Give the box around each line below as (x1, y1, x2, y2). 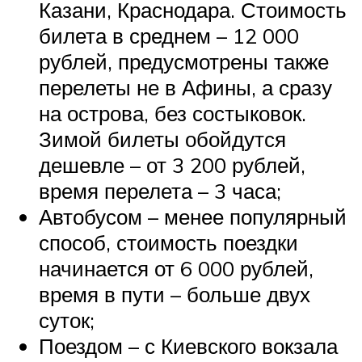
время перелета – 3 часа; (39, 177, 281, 204)
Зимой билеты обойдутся (39, 125, 286, 152)
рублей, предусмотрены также (39, 48, 329, 74)
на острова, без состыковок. (39, 99, 306, 126)
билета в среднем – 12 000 (39, 22, 299, 48)
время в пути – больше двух (39, 280, 310, 307)
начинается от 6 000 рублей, (39, 255, 314, 281)
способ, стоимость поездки (39, 229, 298, 255)
